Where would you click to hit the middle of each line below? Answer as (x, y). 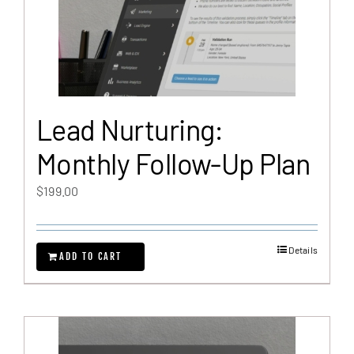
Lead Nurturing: (130, 129)
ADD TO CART (90, 256)
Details (303, 250)
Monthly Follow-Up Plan (173, 163)
